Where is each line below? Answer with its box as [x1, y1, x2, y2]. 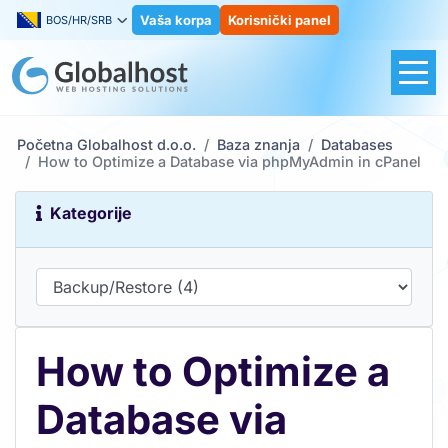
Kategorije [42, 203, 132, 223]
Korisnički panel [228, 12, 331, 28]
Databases [321, 136, 393, 153]
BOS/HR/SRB [46, 13, 112, 27]
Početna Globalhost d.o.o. [17, 136, 196, 153]
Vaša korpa [140, 12, 212, 28]
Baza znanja [217, 136, 300, 153]
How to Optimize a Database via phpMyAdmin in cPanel [38, 153, 421, 170]
